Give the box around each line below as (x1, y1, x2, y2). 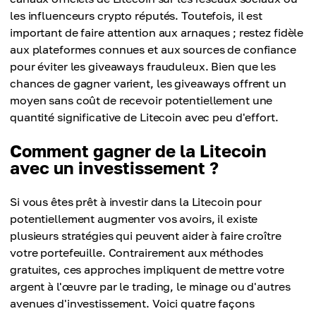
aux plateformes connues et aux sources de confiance (10, 42, 296, 57)
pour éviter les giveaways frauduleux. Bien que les (10, 59, 276, 74)
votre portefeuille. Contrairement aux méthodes (10, 245, 263, 260)
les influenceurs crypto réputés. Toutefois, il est (10, 8, 263, 23)
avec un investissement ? (10, 157, 219, 178)
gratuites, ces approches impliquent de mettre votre (10, 262, 284, 277)
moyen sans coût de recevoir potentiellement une (10, 93, 273, 108)
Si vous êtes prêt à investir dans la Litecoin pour (10, 195, 262, 209)
